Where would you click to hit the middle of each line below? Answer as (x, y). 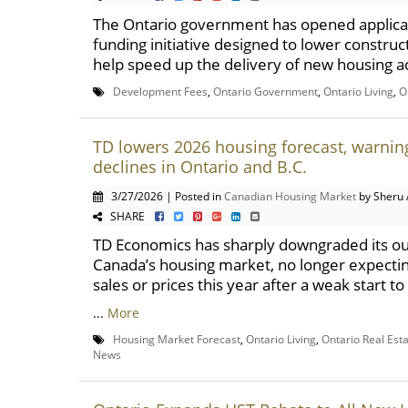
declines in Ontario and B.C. (200, 167)
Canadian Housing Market (290, 196)
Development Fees (160, 91)
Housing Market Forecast (177, 339)
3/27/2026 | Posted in (163, 196)
